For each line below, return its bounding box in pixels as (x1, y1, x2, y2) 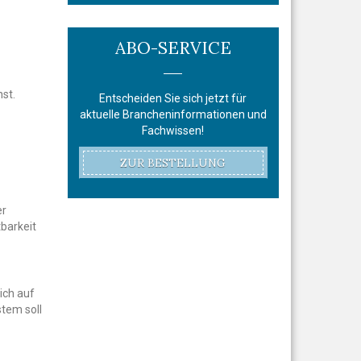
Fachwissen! (142, 123, 205, 137)
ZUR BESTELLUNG (120, 155, 226, 170)
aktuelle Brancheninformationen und (79, 107, 267, 121)
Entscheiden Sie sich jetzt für (99, 91, 247, 105)
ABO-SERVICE (114, 36, 231, 59)
